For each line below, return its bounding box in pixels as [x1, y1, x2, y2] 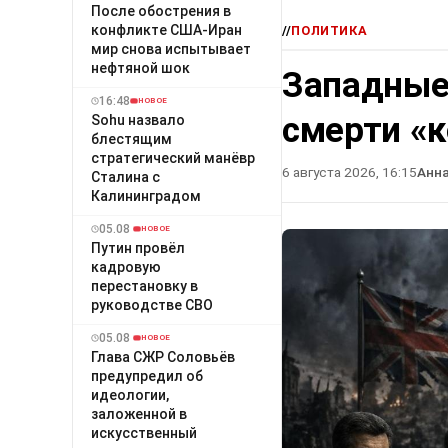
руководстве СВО [91, 296, 213, 313]
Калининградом [91, 187, 201, 204]
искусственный [91, 424, 197, 441]
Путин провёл [91, 239, 185, 256]
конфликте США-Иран [91, 21, 242, 38]
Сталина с [91, 168, 160, 185]
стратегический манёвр [91, 149, 255, 166]
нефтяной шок [91, 59, 190, 76]
